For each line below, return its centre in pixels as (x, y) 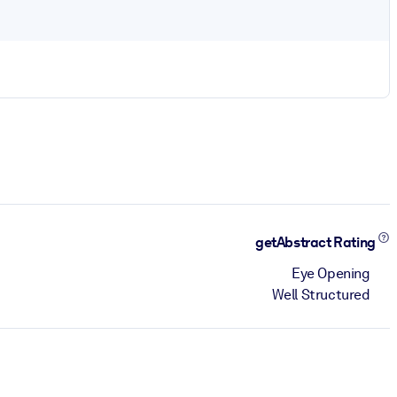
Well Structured (321, 294)
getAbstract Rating (317, 243)
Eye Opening (331, 273)
